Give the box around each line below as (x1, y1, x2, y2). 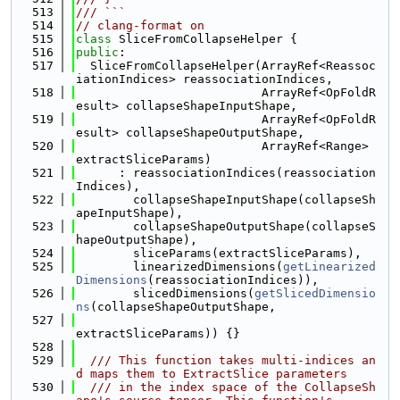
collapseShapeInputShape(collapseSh (76, 193, 376, 206)
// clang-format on (76, 19, 204, 32)
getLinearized (283, 260, 376, 273)
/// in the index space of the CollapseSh (76, 380, 376, 394)
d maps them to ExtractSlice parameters (76, 367, 347, 380)
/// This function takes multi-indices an (76, 354, 376, 367)
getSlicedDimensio (254, 287, 376, 300)
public (76, 46, 119, 59)
